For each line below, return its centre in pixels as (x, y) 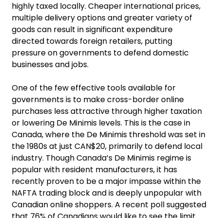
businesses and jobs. (50, 64)
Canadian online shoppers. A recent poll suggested (109, 205)
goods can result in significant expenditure (92, 29)
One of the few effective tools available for (94, 88)
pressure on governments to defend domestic (100, 53)
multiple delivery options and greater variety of (102, 18)
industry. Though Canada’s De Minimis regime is (101, 158)
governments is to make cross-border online (98, 100)
